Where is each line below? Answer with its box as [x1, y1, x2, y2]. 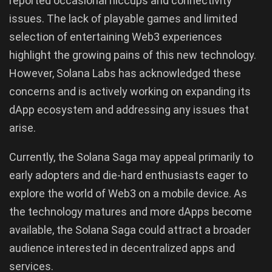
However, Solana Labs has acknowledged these [9, 67, 241, 80]
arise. [9, 121, 36, 135]
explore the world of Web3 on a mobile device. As [9, 187, 247, 200]
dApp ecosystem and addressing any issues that [9, 103, 249, 117]
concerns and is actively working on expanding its [9, 85, 251, 98]
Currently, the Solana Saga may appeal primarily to [9, 151, 253, 164]
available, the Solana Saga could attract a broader [9, 223, 251, 237]
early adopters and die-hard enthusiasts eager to [9, 169, 248, 182]
